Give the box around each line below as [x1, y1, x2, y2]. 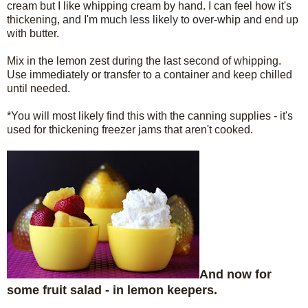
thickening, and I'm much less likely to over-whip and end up [7, 13, 298, 25]
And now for [199, 267, 272, 281]
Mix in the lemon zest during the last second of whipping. [7, 54, 281, 67]
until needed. [7, 82, 70, 94]
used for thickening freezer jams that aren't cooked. [7, 123, 253, 135]
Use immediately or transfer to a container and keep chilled [7, 68, 292, 80]
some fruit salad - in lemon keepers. [7, 283, 217, 297]
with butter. [7, 27, 59, 39]
